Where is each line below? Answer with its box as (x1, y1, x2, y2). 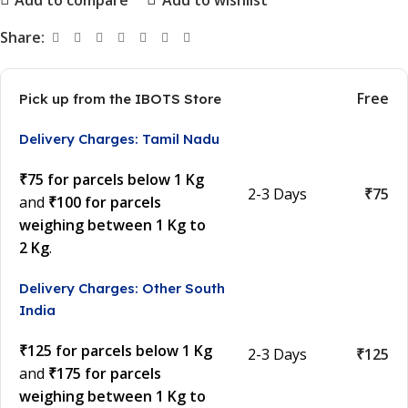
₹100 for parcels (48, 192, 161, 213)
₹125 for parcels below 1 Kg (19, 341, 212, 362)
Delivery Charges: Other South (19, 280, 225, 298)
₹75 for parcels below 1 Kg (19, 169, 204, 190)
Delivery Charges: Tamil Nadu (19, 130, 219, 148)
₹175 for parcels (48, 363, 161, 384)
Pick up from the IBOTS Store (19, 89, 221, 107)
